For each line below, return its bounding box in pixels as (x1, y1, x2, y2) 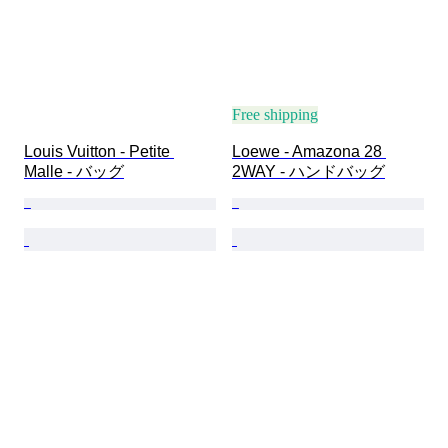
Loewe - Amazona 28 (232, 143, 386, 161)
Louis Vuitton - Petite (24, 143, 174, 161)
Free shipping (232, 106, 318, 124)
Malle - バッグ (24, 163, 124, 181)
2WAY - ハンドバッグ (232, 163, 385, 181)
